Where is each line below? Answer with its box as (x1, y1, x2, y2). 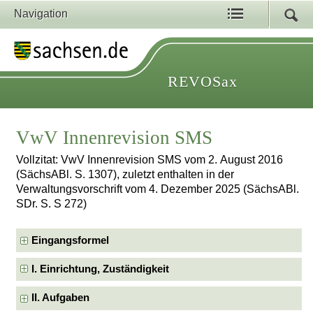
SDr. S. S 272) (16, 198, 87, 210)
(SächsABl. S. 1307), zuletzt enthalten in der (16, 168, 235, 181)
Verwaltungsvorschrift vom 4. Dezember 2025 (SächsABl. (16, 183, 300, 196)
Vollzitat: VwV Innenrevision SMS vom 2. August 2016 (16, 154, 284, 166)
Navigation (14, 8, 68, 20)
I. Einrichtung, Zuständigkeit (31, 263, 170, 275)
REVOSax (168, 73, 238, 90)
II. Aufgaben (31, 292, 90, 304)
